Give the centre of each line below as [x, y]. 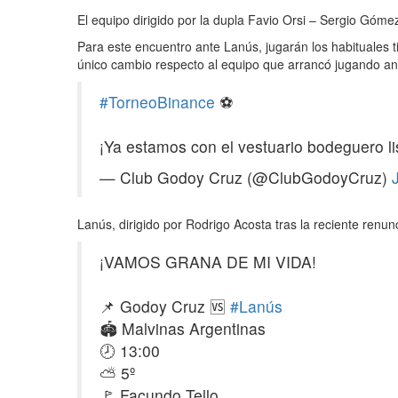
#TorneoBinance [157, 101]
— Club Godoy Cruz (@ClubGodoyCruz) [246, 177]
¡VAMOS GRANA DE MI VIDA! [208, 261]
